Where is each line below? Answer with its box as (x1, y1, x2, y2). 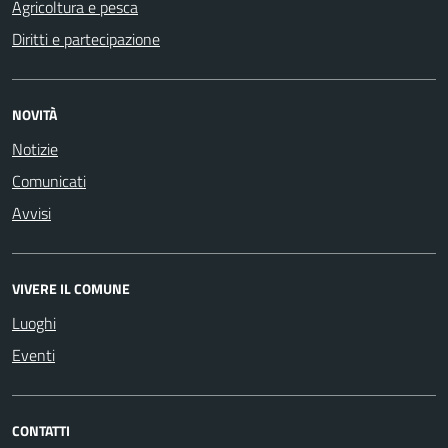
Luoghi (12, 311, 56, 335)
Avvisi (12, 201, 51, 225)
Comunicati (12, 169, 86, 193)
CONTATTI (12, 420, 70, 441)
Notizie (12, 137, 58, 161)
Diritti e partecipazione (12, 27, 160, 51)
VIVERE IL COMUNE (12, 278, 130, 299)
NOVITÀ (12, 104, 57, 125)
